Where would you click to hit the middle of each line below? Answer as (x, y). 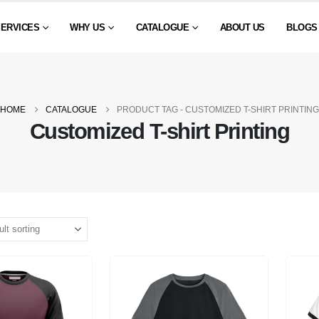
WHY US (88, 27)
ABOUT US (242, 27)
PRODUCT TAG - (151, 110)
